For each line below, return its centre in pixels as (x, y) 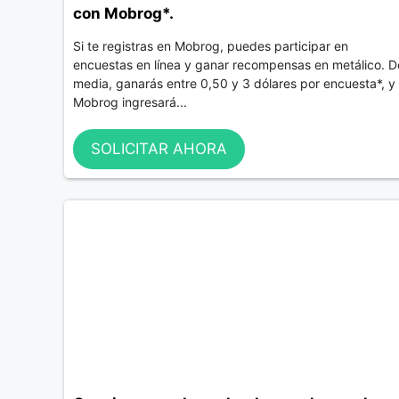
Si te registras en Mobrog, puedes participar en (211, 45)
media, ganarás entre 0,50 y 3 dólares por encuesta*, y (234, 83)
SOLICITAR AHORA (159, 149)
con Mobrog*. (123, 13)
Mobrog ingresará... (130, 102)
